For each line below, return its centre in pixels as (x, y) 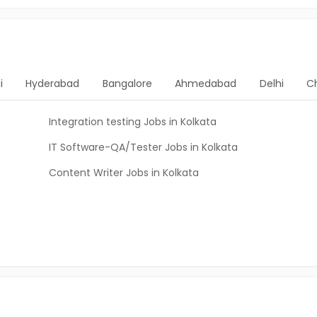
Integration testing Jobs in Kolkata (133, 122)
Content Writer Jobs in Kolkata (124, 173)
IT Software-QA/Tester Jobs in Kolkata (143, 147)
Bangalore (127, 83)
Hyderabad (53, 83)
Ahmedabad (206, 83)
